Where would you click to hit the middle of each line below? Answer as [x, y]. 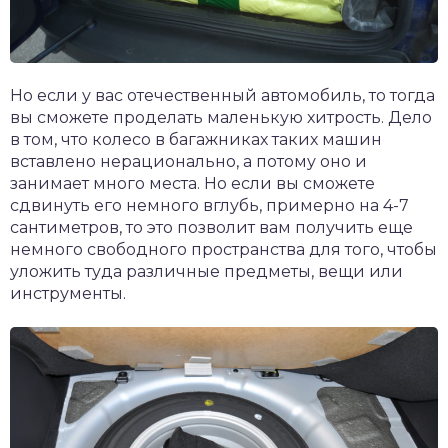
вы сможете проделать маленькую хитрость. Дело [221, 118]
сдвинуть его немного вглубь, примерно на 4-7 [209, 206]
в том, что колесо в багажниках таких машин [196, 140]
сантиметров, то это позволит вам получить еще [211, 228]
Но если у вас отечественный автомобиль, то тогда [222, 96]
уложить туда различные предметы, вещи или [206, 272]
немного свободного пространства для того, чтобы [223, 250]
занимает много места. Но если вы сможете [192, 184]
